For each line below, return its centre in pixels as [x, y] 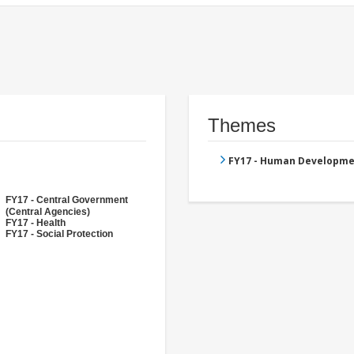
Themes [242, 126]
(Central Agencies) [48, 212]
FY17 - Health [36, 223]
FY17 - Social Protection [59, 234]
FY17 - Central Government [67, 200]
